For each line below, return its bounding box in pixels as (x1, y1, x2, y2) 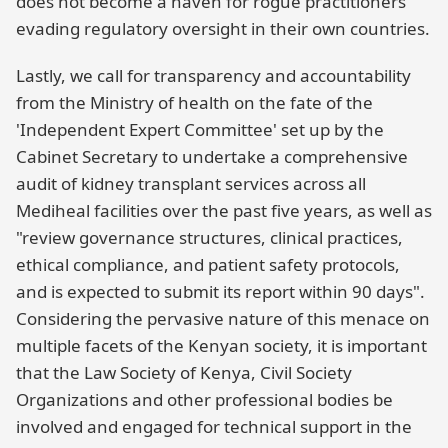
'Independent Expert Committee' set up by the (16, 117, 384, 141)
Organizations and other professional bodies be (16, 387, 393, 411)
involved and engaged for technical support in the (16, 414, 412, 438)
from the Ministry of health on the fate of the (16, 90, 373, 114)
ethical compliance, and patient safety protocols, (16, 252, 400, 276)
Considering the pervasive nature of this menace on (16, 306, 430, 330)
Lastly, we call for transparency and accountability (16, 63, 411, 87)
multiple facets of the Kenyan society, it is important (16, 333, 427, 357)
